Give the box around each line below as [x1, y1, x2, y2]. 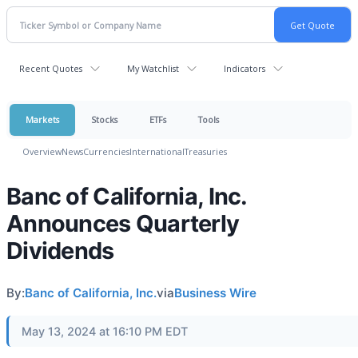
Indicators [224, 62, 265, 74]
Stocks [91, 113, 117, 125]
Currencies [83, 145, 129, 157]
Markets [26, 113, 59, 125]
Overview [22, 145, 62, 157]
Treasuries [185, 145, 227, 157]
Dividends [6, 237, 114, 265]
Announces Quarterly [6, 209, 240, 237]
